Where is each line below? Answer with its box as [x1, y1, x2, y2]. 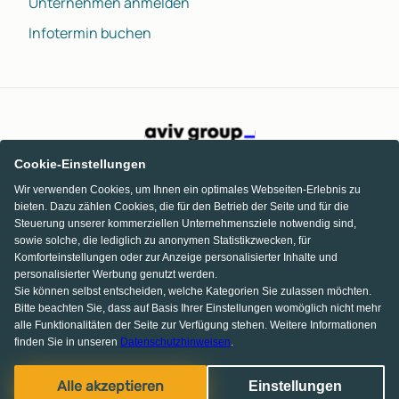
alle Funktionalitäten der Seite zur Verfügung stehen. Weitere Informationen [14, 319, 377, 331]
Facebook [189, 375, 251, 395]
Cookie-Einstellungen [14, 157, 146, 171]
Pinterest [210, 375, 271, 395]
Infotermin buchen [28, 22, 151, 43]
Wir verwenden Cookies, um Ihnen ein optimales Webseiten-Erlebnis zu [14, 183, 361, 196]
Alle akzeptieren [56, 378, 164, 395]
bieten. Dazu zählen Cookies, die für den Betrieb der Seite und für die [14, 200, 349, 213]
